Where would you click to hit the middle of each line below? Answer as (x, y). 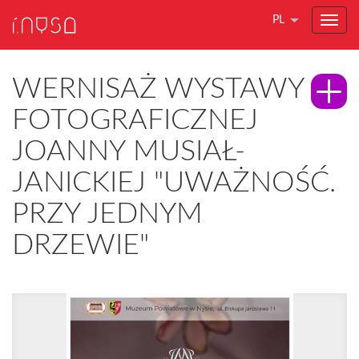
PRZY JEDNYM (107, 214)
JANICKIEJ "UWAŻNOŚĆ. (174, 183)
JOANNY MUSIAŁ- (129, 151)
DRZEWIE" (81, 245)
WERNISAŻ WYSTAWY (158, 89)
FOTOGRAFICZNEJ (135, 120)
